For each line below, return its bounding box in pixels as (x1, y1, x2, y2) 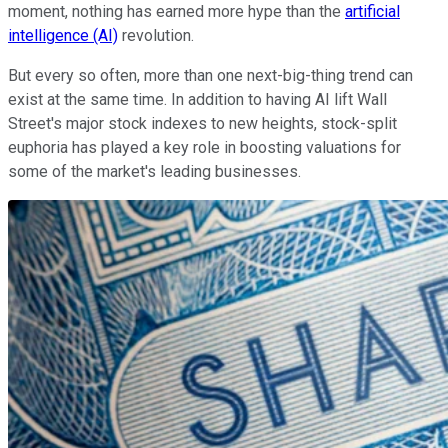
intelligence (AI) (8, 25, 118, 45)
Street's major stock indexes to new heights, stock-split (8, 113, 397, 133)
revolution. (118, 25, 194, 45)
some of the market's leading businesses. (8, 161, 301, 181)
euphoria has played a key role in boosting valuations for (8, 137, 401, 157)
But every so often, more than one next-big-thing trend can (8, 65, 413, 85)
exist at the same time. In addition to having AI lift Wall (8, 89, 387, 109)
